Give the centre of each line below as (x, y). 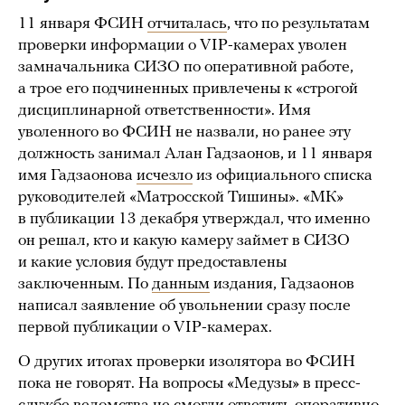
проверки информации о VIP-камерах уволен (183, 46)
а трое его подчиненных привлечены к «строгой (188, 89)
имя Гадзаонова (77, 176)
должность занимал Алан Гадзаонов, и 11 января (195, 155)
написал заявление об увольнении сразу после (184, 306)
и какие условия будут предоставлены (152, 263)
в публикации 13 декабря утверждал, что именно (194, 220)
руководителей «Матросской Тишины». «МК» (181, 198)
